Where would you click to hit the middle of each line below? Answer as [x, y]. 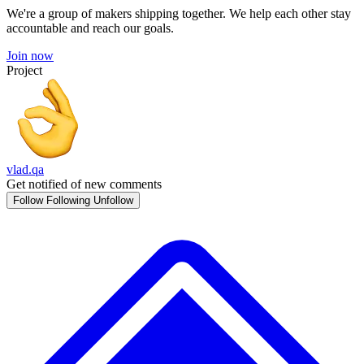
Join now [30, 56]
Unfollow [113, 200]
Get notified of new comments [84, 184]
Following [68, 200]
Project [24, 70]
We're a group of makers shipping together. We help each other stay [179, 13]
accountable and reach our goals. [90, 28]
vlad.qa [25, 169]
